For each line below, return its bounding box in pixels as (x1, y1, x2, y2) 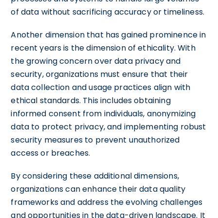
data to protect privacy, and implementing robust (11, 121, 206, 132)
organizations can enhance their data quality (11, 183, 185, 195)
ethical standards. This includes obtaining (11, 94, 171, 106)
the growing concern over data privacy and (11, 55, 181, 67)
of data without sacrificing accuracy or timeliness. (11, 6, 205, 18)
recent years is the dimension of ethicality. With (11, 42, 196, 54)
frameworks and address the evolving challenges (11, 196, 203, 208)
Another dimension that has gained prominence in (11, 29, 206, 40)
